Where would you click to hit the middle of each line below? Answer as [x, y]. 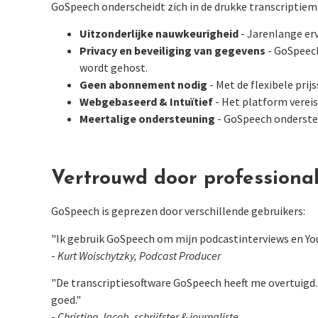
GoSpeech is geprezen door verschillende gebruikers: [178, 211]
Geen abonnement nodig [143, 85]
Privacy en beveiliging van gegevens [172, 51]
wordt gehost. [114, 68]
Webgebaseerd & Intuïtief [146, 102]
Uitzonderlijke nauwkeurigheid [159, 34]
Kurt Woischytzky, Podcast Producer [139, 255]
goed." [66, 300]
